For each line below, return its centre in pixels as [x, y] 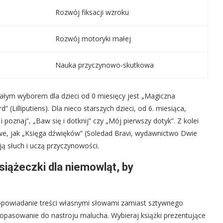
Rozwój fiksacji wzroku [92, 12]
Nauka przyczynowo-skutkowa [105, 65]
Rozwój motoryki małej [93, 38]
